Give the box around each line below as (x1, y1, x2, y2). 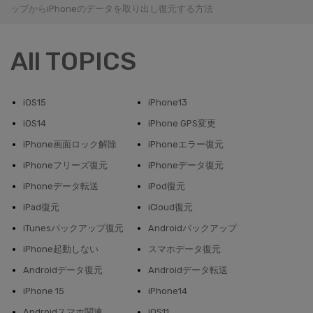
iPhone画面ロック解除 (23, 139, 117, 150)
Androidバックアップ (148, 223, 238, 234)
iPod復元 (148, 181, 186, 192)
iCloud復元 (148, 202, 194, 213)
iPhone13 (148, 97, 188, 108)
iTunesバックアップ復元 (23, 223, 124, 234)
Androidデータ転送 (148, 265, 228, 276)
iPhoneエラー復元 (148, 139, 224, 150)
